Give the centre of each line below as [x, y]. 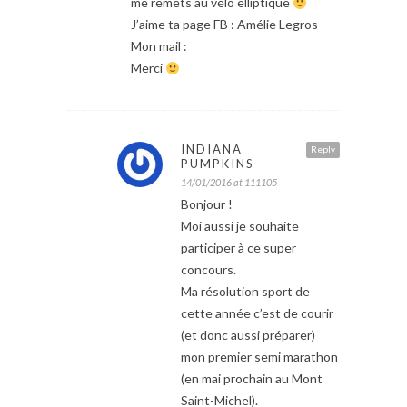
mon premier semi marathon [259, 357]
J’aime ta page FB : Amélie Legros [224, 25]
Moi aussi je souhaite [240, 226]
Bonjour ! [207, 204]
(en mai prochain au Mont [252, 379]
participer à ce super [238, 248]
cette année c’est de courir [257, 313]
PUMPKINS [218, 164]
